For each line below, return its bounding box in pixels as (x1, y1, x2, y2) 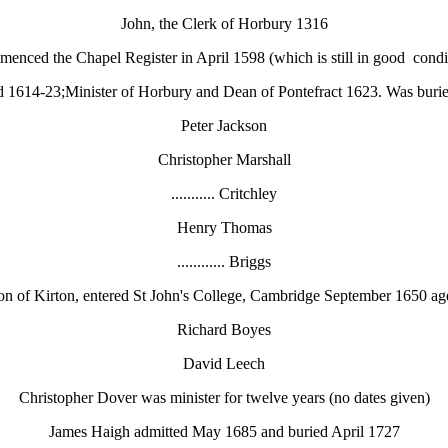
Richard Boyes (177, 321, 271, 338)
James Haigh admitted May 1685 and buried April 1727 (48, 423, 400, 440)
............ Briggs (177, 253, 271, 270)
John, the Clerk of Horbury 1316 (120, 15, 328, 32)
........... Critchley (171, 185, 277, 202)
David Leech (183, 355, 265, 372)
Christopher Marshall (157, 151, 291, 168)
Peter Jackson (181, 117, 267, 134)
